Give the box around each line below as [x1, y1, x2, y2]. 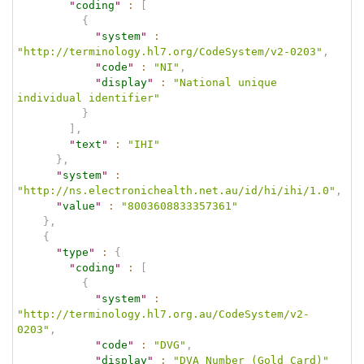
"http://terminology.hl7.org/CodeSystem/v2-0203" [17, 45, 323, 58]
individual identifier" [17, 91, 160, 104]
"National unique [173, 76, 284, 89]
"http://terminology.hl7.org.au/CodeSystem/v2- [17, 307, 310, 320]
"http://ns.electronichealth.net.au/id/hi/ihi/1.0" [17, 184, 336, 197]
